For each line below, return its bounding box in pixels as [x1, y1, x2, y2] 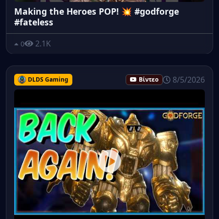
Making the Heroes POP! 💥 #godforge [14, 5, 179, 17]
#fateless [14, 16, 53, 28]
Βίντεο [139, 75, 158, 84]
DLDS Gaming [27, 75, 68, 84]
